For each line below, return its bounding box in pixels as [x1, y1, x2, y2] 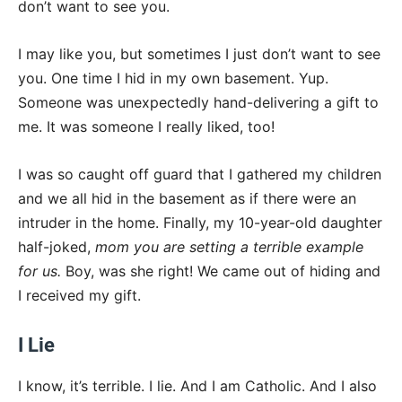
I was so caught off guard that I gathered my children [18, 165, 381, 184]
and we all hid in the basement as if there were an [18, 189, 356, 208]
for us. [18, 262, 66, 281]
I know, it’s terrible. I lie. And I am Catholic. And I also [18, 377, 377, 396]
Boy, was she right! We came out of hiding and [66, 262, 380, 281]
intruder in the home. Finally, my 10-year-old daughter [18, 214, 382, 232]
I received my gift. [18, 286, 141, 305]
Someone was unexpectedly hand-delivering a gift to [18, 93, 379, 112]
